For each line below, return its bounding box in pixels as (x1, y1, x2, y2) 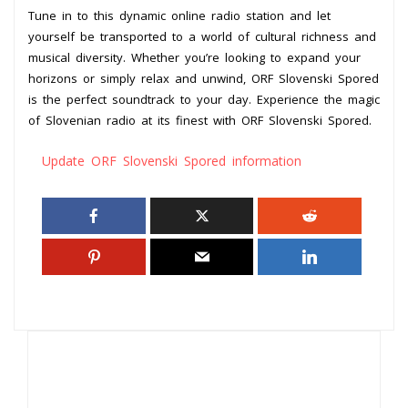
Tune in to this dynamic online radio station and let (28, 6, 331, 24)
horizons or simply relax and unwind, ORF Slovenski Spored (28, 69, 379, 87)
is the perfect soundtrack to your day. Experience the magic (28, 90, 380, 107)
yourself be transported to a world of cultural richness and (28, 27, 376, 45)
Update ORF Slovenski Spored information (42, 151, 301, 169)
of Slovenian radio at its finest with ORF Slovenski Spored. (28, 111, 372, 128)
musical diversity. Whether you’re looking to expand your (28, 48, 361, 66)
